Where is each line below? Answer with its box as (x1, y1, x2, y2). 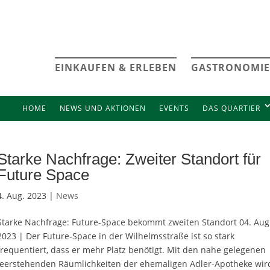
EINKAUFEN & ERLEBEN (54, 61, 177, 74)
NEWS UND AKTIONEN (59, 103, 146, 113)
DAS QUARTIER (202, 103, 260, 113)
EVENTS (159, 103, 189, 113)
